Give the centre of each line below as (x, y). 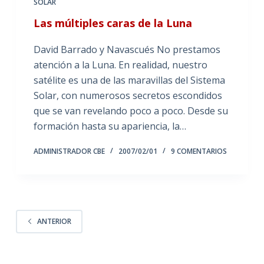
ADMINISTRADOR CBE (69, 151)
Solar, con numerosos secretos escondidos (128, 95)
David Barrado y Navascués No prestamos (127, 49)
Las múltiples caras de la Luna (113, 23)
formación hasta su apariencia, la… (110, 126)
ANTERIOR (54, 222)
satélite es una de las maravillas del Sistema (129, 80)
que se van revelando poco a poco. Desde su (131, 110)
